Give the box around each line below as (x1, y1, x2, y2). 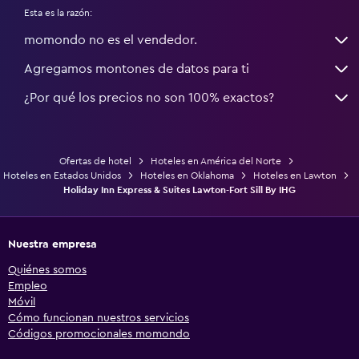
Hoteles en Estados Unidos (3, 170, 121, 180)
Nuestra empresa (8, 238, 97, 250)
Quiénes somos (8, 264, 87, 276)
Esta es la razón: (24, 7, 92, 18)
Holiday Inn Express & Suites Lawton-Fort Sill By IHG (63, 184, 296, 195)
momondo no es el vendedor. (24, 33, 197, 46)
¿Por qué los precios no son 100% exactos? (24, 91, 274, 104)
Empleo (8, 280, 47, 292)
